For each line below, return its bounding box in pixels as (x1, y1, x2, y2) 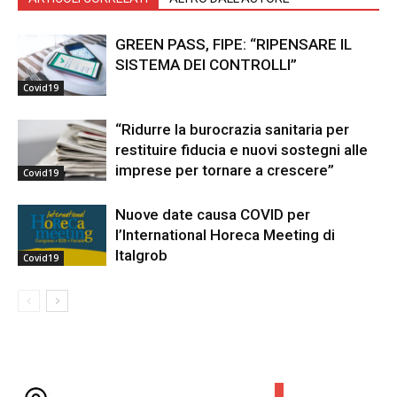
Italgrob (115, 246, 167, 265)
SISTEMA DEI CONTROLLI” (115, 56, 297, 74)
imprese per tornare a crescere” (115, 161, 334, 180)
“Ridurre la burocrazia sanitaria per (115, 121, 349, 139)
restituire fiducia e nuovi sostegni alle (115, 141, 368, 160)
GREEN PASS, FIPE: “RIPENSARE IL (115, 35, 352, 54)
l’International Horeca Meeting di (115, 226, 335, 245)
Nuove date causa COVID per (115, 206, 310, 224)
